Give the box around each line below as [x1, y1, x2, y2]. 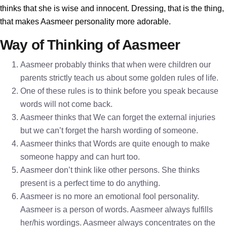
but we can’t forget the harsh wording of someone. [20, 126, 198, 135]
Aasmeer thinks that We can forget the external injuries [20, 113, 215, 122]
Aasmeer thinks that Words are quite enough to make [20, 139, 210, 148]
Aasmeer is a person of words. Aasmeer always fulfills [20, 205, 213, 214]
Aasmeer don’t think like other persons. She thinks [20, 166, 200, 174]
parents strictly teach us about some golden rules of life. [20, 73, 218, 82]
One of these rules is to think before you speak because [20, 87, 218, 95]
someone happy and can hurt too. [20, 153, 140, 161]
